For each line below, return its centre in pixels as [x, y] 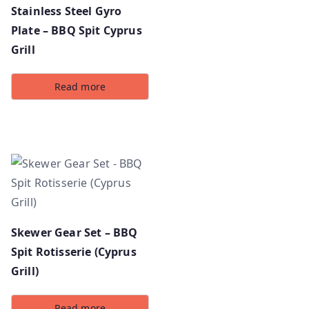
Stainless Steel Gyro [67, 11]
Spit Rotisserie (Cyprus [74, 252]
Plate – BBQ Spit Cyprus [77, 31]
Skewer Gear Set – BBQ [74, 233]
